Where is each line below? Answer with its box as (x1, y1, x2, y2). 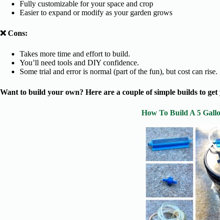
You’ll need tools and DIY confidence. (20, 58, 139, 67)
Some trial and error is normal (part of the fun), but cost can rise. (20, 67, 218, 76)
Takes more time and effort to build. (20, 49, 130, 58)
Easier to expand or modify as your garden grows (20, 8, 172, 17)
